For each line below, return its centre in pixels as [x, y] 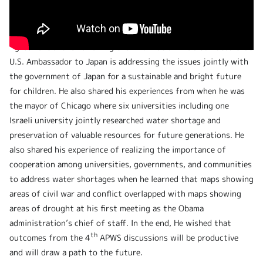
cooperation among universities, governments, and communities [131, 164]
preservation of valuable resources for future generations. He [127, 134]
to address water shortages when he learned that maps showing [131, 178]
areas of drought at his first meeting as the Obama [107, 208]
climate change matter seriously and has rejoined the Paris [121, 32]
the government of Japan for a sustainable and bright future [125, 76]
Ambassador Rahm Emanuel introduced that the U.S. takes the [127, 17]
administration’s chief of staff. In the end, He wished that [120, 222]
